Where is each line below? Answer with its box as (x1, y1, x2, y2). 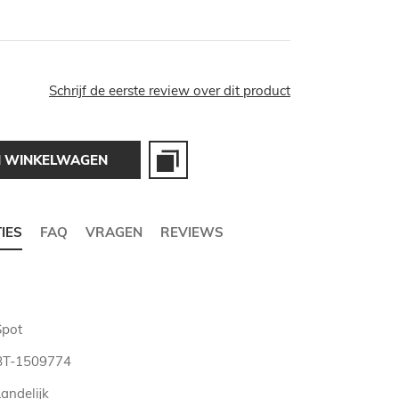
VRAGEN (85, 224, 142, 241)
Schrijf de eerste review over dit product (49, 82, 290, 100)
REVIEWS (160, 224, 224, 241)
